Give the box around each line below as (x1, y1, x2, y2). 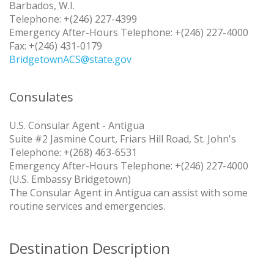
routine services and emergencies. (9, 199, 165, 213)
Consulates (9, 89, 73, 106)
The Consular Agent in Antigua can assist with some (9, 186, 248, 200)
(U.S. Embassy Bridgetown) (9, 172, 131, 187)
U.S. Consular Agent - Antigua (9, 119, 144, 133)
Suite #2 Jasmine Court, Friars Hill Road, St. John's (9, 132, 236, 146)
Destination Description (9, 238, 170, 259)
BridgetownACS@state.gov (9, 53, 131, 67)
